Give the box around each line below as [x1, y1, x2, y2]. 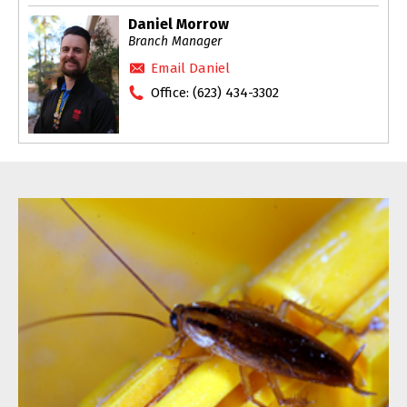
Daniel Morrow [128, 15, 229, 33]
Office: [151, 84, 193, 101]
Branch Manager [128, 33, 222, 49]
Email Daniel [151, 59, 230, 76]
